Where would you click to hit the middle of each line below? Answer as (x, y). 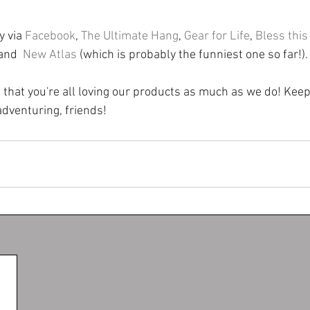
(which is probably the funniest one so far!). (192, 55)
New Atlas (50, 55)
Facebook (50, 36)
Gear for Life (217, 36)
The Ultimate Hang (130, 36)
